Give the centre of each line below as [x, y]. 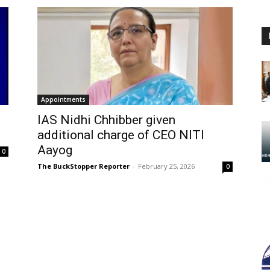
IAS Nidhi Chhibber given [106, 120]
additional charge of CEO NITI [121, 135]
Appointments [63, 99]
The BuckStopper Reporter [83, 166]
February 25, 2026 [166, 166]
